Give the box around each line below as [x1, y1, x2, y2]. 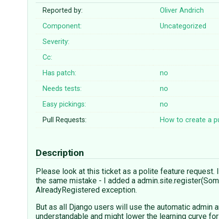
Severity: [43, 38, 70, 46]
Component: [43, 22, 82, 31]
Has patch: [43, 69, 77, 78]
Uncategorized [160, 22, 207, 31]
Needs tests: [43, 85, 82, 93]
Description [36, 147, 86, 159]
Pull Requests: [43, 116, 87, 125]
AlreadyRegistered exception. [36, 185, 137, 195]
